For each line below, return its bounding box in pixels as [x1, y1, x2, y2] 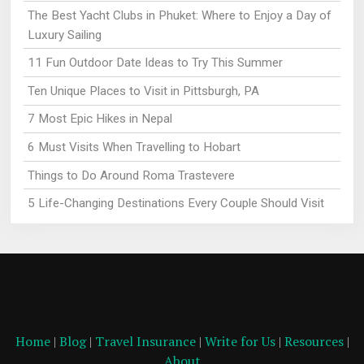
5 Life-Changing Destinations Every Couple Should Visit [27, 196, 324, 211]
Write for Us [204, 331, 275, 350]
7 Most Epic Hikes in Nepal [27, 111, 172, 127]
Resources [284, 331, 344, 350]
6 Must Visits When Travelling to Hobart [27, 139, 240, 154]
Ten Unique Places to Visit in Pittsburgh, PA [27, 83, 259, 98]
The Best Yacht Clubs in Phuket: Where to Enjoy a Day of [27, 7, 331, 23]
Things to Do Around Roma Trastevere [27, 167, 235, 183]
